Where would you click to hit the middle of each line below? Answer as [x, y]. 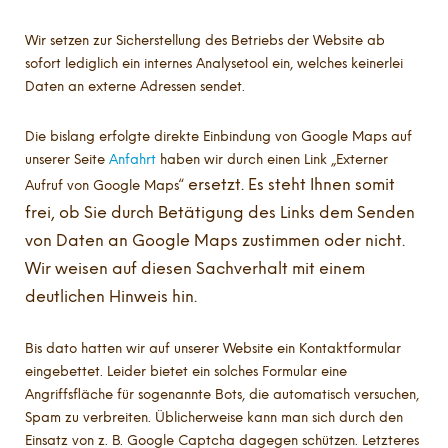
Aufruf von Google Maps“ [106, 184]
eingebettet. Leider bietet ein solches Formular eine [186, 371]
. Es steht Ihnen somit [318, 184]
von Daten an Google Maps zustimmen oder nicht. [215, 240]
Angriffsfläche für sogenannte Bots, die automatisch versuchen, [222, 394]
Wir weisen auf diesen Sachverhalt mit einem [195, 268]
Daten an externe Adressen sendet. [137, 85]
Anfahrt [132, 158]
